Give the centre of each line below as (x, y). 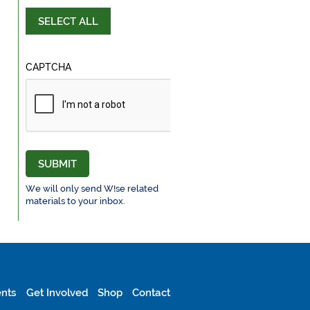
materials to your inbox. (75, 201)
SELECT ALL (68, 22)
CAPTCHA (48, 67)
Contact (151, 293)
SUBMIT (57, 164)
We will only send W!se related (92, 188)
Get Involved (57, 293)
